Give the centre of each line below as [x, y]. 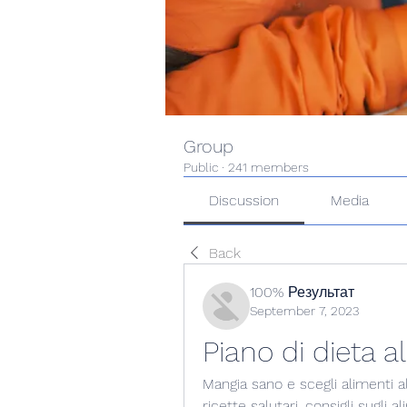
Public [201, 167]
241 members [268, 167]
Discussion [244, 200]
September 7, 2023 [304, 311]
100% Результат [302, 292]
